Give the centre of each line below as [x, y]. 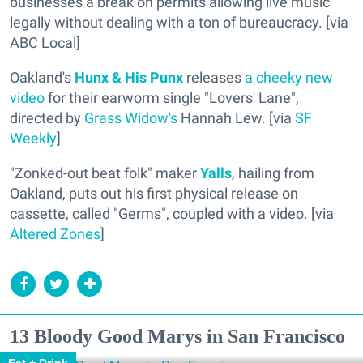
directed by [47, 118]
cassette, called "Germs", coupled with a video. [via [172, 214]
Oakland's [42, 77]
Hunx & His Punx [129, 77]
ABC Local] [45, 43]
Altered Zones [55, 234]
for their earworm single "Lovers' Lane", [172, 98]
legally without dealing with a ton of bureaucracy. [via [179, 22]
